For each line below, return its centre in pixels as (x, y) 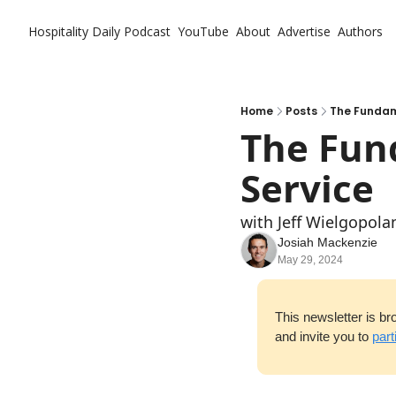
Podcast (147, 31)
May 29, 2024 (310, 260)
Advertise (304, 31)
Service (307, 188)
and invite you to (324, 336)
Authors (360, 31)
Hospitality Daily (74, 31)
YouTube (203, 31)
